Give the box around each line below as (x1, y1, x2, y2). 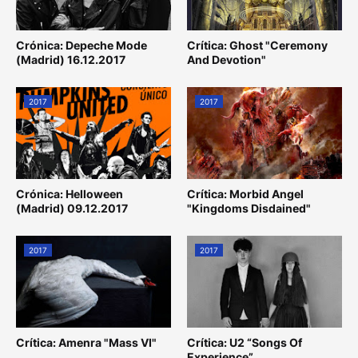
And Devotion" (187, 52, 266, 66)
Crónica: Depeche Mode (16, 38, 147, 52)
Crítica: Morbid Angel (187, 186, 304, 201)
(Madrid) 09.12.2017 (16, 201, 128, 215)
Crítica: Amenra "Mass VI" (16, 335, 157, 349)
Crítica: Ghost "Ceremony (187, 38, 328, 52)
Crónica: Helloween (16, 186, 123, 201)
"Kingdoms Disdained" (187, 201, 311, 215)
